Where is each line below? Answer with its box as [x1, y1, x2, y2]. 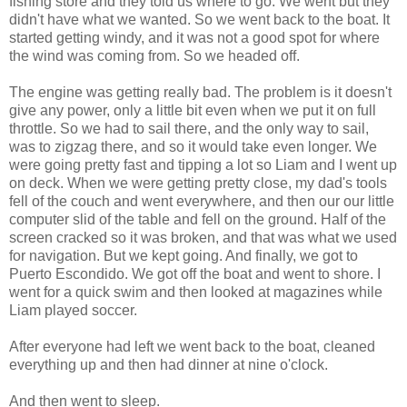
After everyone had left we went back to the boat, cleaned [9, 338, 375, 354]
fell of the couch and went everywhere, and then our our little [9, 193, 394, 209]
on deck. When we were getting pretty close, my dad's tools [9, 174, 387, 191]
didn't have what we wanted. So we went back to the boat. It [9, 11, 390, 27]
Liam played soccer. [9, 302, 137, 318]
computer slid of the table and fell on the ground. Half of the [9, 211, 386, 227]
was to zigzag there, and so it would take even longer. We [9, 138, 377, 154]
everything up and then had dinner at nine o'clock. [9, 356, 328, 372]
